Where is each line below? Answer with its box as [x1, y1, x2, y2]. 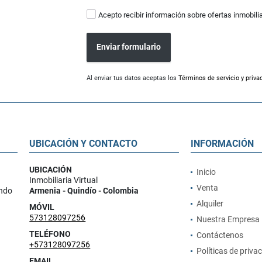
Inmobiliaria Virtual [29, 175, 98, 185]
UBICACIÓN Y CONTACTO [29, 137, 138, 149]
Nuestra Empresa [196, 214, 260, 224]
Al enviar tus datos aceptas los [87, 74, 179, 82]
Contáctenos [196, 230, 243, 240]
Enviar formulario [96, 42, 161, 52]
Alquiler [196, 198, 223, 208]
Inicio [196, 167, 216, 177]
